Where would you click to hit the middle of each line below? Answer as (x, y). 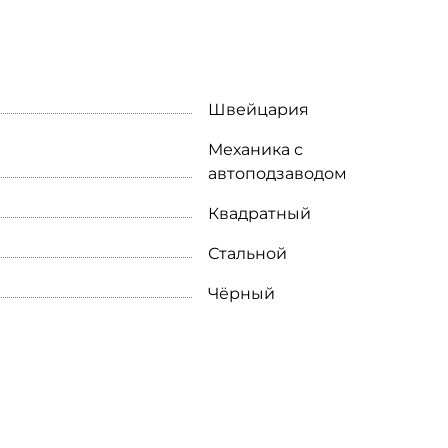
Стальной (247, 254)
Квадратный (259, 214)
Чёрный (241, 294)
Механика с (255, 150)
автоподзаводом (277, 174)
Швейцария (258, 110)
